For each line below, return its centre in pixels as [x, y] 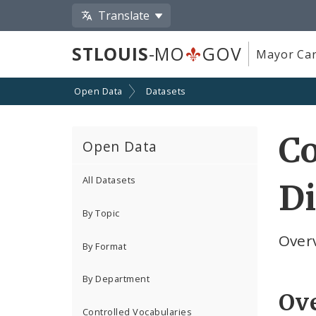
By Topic [101, 213]
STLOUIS [110, 54]
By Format [105, 246]
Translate [124, 15]
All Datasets [109, 180]
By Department [116, 279]
